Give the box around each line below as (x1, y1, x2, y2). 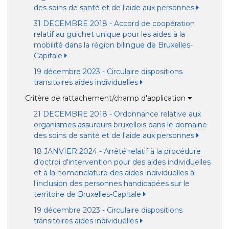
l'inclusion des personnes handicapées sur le (33, 179, 190, 188)
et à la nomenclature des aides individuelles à (33, 168, 194, 177)
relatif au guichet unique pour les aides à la (33, 30, 185, 39)
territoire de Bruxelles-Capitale (33, 190, 143, 199)
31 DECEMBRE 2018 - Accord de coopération (33, 19, 195, 28)
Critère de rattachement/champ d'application (25, 94, 188, 103)
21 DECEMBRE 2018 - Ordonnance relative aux (33, 109, 201, 119)
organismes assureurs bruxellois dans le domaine (33, 120, 207, 129)
